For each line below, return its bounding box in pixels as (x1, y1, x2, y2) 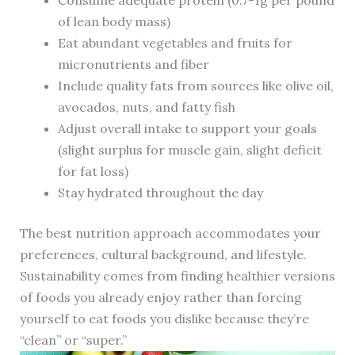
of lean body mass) (57, 13, 170, 30)
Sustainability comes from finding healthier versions (19, 268, 335, 284)
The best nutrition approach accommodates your (19, 225, 321, 242)
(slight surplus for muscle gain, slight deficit (57, 142, 322, 158)
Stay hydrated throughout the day (57, 185, 263, 201)
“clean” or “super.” (19, 332, 127, 349)
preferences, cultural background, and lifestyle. (19, 246, 307, 263)
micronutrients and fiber (57, 56, 209, 73)
